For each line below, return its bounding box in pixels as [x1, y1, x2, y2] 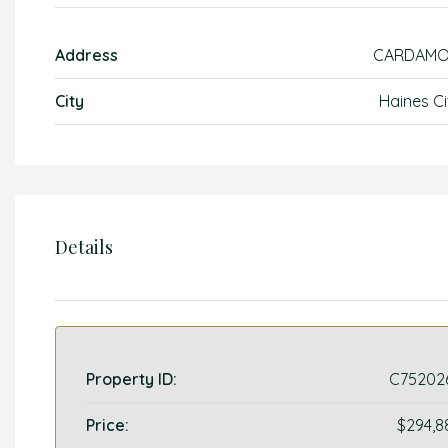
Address [55, 45, 118, 65]
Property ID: [86, 369, 177, 389]
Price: [86, 415, 129, 435]
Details [55, 235, 113, 259]
